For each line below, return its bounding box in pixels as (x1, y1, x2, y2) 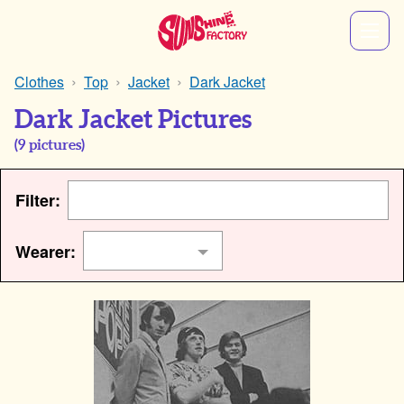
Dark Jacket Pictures (14, 107, 252, 133)
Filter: (15, 188, 60, 212)
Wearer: (15, 240, 76, 263)
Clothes (14, 71, 64, 92)
